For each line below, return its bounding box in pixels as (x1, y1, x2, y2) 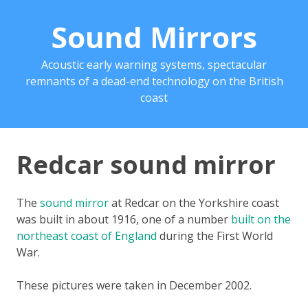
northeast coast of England (16, 228, 157, 243)
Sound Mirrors (51, 17, 257, 57)
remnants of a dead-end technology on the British (25, 74, 283, 89)
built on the (231, 211, 291, 227)
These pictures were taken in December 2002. (16, 277, 252, 293)
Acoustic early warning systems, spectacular (41, 57, 267, 73)
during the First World (157, 228, 273, 243)
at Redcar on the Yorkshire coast (109, 195, 279, 210)
